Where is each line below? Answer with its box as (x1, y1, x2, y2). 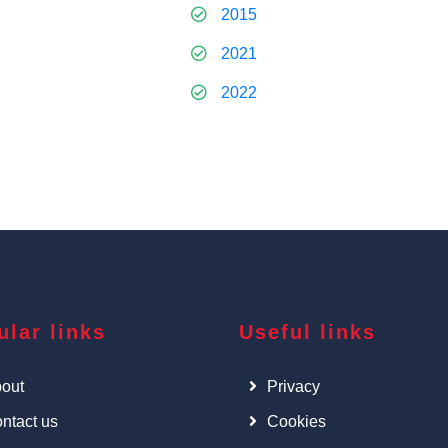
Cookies (267, 413, 326, 430)
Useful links (239, 321, 376, 343)
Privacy (267, 378, 320, 395)
